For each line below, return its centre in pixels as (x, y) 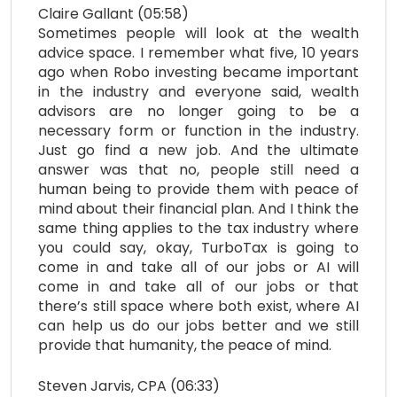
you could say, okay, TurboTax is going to (198, 248)
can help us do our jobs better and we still (198, 326)
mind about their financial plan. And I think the (198, 209)
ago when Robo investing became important (198, 73)
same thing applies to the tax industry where (198, 229)
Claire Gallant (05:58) (113, 14)
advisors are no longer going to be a (198, 112)
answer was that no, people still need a (198, 170)
